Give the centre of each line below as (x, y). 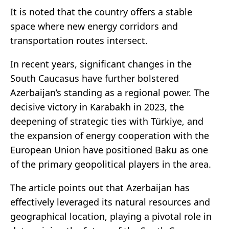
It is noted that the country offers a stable (101, 12)
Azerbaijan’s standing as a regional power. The (110, 93)
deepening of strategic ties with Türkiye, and (107, 121)
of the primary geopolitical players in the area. (111, 164)
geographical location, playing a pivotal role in (111, 216)
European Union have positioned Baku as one (109, 150)
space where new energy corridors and (94, 26)
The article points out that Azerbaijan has (100, 188)
